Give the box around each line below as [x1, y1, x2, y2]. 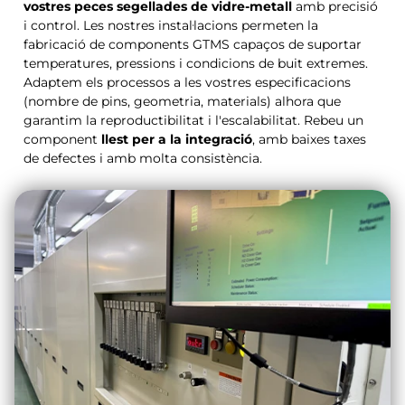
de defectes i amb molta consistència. [24, 149, 262, 166]
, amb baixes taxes [252, 130, 366, 147]
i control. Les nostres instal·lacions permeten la [24, 16, 318, 33]
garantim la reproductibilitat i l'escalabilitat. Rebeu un [24, 111, 363, 128]
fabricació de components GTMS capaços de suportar [24, 35, 362, 52]
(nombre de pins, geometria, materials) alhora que [24, 92, 341, 109]
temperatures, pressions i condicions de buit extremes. [24, 54, 368, 71]
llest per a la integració [101, 130, 252, 147]
